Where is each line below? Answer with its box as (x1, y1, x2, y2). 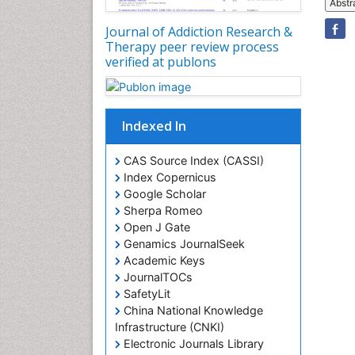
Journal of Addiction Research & (105, 23, 292, 41)
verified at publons (105, 53, 216, 71)
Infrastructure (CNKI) (115, 319, 224, 334)
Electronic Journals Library (120, 336, 264, 350)
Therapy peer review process (105, 38, 279, 56)
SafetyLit (120, 286, 170, 300)
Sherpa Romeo (120, 203, 203, 217)
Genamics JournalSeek (120, 236, 245, 250)
